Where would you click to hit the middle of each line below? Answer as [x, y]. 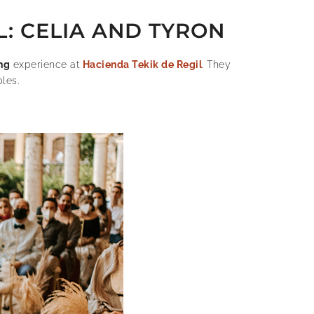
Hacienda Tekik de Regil [142, 65]
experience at [46, 65]
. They [216, 65]
